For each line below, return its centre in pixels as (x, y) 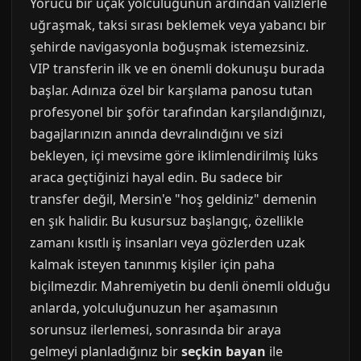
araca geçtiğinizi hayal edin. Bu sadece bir (156, 177)
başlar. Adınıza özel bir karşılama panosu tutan (171, 90)
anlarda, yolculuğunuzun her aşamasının (154, 308)
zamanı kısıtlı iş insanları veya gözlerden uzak (168, 243)
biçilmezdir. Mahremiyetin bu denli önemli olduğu (180, 286)
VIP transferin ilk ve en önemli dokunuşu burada (177, 68)
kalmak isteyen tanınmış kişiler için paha (152, 264)
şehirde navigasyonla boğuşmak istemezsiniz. (169, 47)
